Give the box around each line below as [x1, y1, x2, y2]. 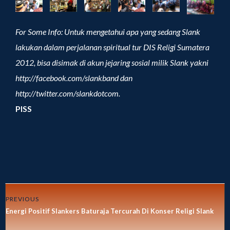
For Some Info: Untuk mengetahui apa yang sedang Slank [15, 27, 200, 37]
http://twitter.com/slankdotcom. [15, 88, 123, 99]
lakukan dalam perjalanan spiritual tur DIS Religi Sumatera [15, 42, 209, 52]
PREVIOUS [6, 195, 39, 203]
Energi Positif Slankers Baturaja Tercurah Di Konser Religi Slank [6, 207, 214, 216]
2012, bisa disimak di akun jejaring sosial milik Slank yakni [15, 57, 208, 68]
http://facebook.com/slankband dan [15, 73, 132, 83]
